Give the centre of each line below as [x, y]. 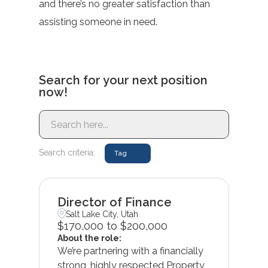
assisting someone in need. [98, 22]
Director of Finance [114, 202]
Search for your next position [123, 80]
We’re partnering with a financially [130, 251]
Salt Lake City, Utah [102, 214]
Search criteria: [67, 153]
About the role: [89, 238]
